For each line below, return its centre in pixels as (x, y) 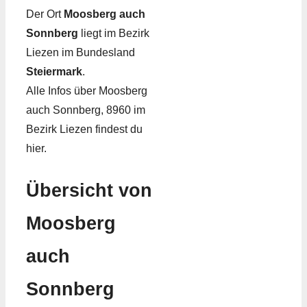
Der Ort (45, 14)
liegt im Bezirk (114, 34)
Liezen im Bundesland (81, 53)
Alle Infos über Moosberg (87, 91)
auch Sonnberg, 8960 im (86, 110)
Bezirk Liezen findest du (84, 130)
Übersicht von (89, 190)
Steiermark (54, 72)
